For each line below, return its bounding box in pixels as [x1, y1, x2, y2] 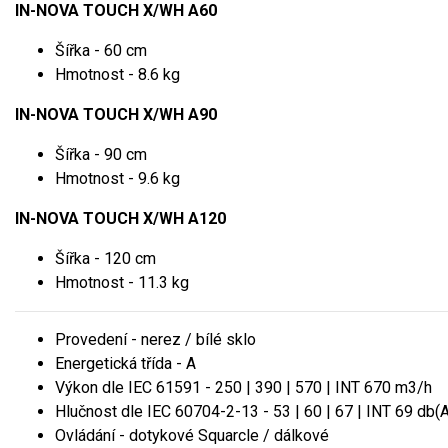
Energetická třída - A [55, 353, 196, 373]
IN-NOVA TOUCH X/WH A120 [15, 208, 226, 228]
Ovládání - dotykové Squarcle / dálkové [55, 425, 329, 445]
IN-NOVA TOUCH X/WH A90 [15, 104, 217, 124]
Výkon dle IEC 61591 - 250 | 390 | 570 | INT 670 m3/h [55, 377, 432, 397]
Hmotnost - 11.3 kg [55, 272, 189, 292]
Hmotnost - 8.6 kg [55, 64, 180, 84]
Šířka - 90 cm [55, 144, 147, 164]
